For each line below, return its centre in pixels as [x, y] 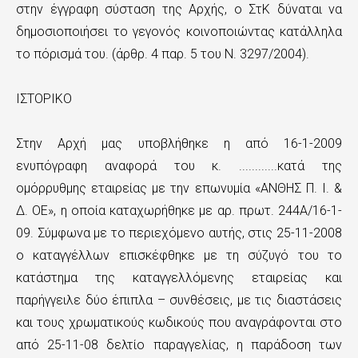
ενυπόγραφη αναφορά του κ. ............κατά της [179, 166]
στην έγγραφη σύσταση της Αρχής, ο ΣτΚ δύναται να [179, 9]
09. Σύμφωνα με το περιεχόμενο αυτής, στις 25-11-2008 [179, 233]
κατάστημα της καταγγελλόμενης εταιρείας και [179, 278]
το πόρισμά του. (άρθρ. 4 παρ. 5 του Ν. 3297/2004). [163, 54]
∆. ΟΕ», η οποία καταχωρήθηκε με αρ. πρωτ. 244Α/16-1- [179, 211]
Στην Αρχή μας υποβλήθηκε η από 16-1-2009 [179, 143]
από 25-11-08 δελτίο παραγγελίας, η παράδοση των [179, 345]
